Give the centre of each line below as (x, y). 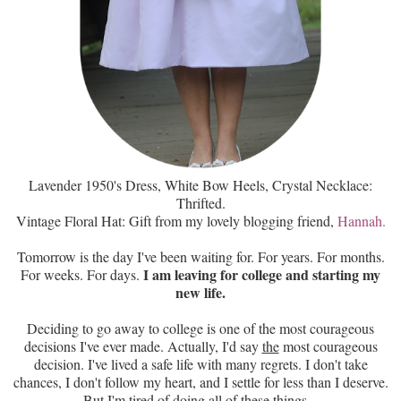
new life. (200, 293)
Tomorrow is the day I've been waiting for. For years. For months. (200, 257)
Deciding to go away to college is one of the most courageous (200, 328)
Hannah (359, 221)
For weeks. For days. (80, 275)
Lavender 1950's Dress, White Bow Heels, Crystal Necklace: (200, 185)
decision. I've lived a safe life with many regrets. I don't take (200, 364)
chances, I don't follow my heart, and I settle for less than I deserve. (200, 382)
